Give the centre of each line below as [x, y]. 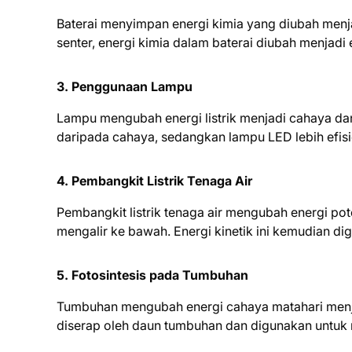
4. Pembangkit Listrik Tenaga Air [154, 181]
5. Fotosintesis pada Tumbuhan [152, 275]
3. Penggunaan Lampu [125, 86]
